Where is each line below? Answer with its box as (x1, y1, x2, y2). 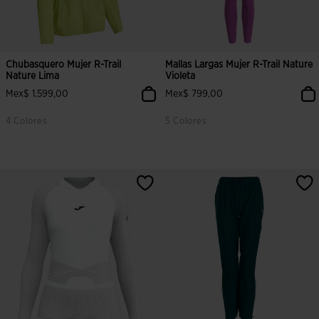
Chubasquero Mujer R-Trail (6, 60, 122, 70)
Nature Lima (6, 71, 59, 81)
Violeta (165, 71, 195, 81)
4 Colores (6, 117, 48, 126)
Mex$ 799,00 (165, 89, 223, 99)
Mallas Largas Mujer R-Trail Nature (165, 60, 313, 70)
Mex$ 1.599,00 (6, 89, 68, 99)
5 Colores (165, 117, 207, 126)
